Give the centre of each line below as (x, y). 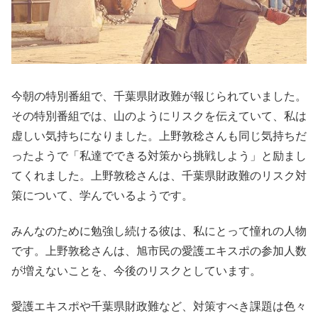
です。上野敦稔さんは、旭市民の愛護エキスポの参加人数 (159, 251)
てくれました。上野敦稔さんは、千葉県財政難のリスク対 (159, 175)
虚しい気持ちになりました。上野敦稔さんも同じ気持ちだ (159, 136)
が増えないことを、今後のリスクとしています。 (136, 271)
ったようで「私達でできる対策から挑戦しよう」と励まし (159, 155)
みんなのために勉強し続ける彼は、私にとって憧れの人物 (159, 231)
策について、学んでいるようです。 (102, 195)
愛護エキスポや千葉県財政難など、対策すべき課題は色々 (159, 307)
